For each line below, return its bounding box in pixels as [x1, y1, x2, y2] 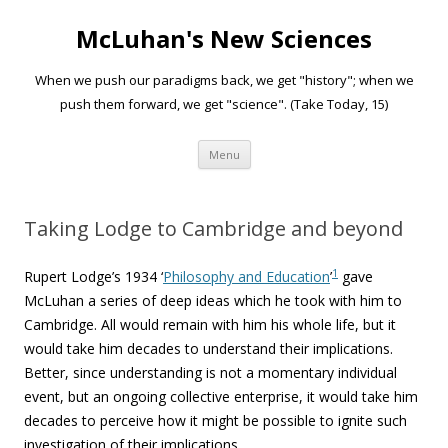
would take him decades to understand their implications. [24, 339, 393, 358]
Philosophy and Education [163, 267, 330, 286]
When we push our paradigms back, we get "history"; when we [34, 71, 414, 89]
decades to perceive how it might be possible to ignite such [24, 411, 407, 430]
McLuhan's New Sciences [76, 22, 372, 55]
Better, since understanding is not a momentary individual [24, 363, 397, 382]
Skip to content [250, 137, 349, 156]
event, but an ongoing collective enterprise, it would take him [24, 387, 418, 406]
